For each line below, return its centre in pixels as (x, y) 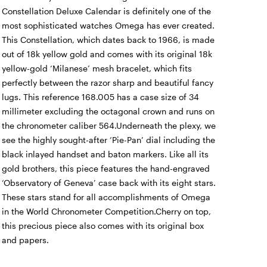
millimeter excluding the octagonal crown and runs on (108, 111)
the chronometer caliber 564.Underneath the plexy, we (108, 126)
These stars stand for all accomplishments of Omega (106, 197)
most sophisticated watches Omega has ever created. (108, 26)
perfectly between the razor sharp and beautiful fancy (107, 83)
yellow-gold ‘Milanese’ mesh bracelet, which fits (97, 69)
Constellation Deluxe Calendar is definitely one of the (106, 11)
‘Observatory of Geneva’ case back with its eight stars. (108, 183)
